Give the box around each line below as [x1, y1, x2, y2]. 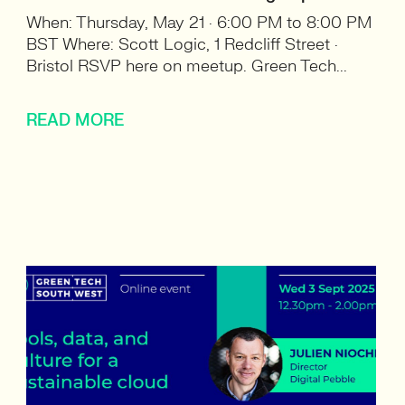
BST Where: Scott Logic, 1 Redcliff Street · [26, 34, 339, 55]
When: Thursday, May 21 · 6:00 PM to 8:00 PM [26, 13, 372, 33]
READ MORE [26, 110, 125, 131]
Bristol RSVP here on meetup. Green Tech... [26, 56, 348, 77]
